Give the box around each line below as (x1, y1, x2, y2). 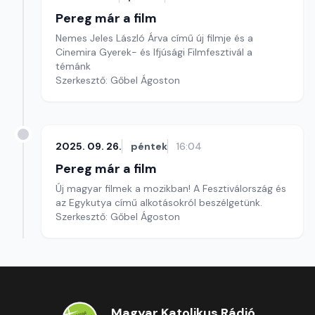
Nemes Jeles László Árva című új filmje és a (56, 32, 253, 44)
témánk (56, 60, 91, 72)
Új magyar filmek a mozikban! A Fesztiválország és (56, 182, 286, 195)
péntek (131, 140, 167, 153)
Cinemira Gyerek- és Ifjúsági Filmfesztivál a (56, 46, 252, 58)
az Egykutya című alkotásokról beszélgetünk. (56, 196, 265, 209)
